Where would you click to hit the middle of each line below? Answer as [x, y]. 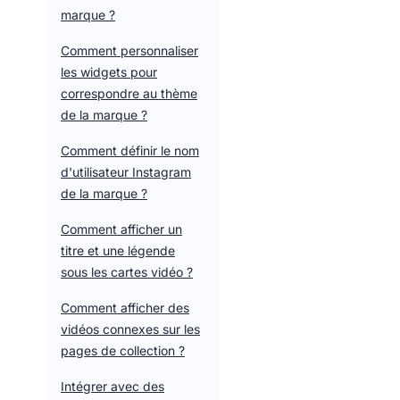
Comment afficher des [125, 308]
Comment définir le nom [130, 150]
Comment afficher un [121, 229]
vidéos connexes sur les [130, 329]
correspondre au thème [129, 93]
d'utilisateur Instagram [126, 172]
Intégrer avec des [112, 386]
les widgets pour [109, 72]
